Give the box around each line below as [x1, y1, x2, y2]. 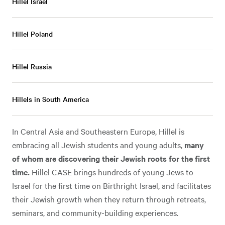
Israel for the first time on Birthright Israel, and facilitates [12, 180, 211, 191]
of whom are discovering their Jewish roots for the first [12, 153, 210, 164]
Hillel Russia [12, 61, 52, 71]
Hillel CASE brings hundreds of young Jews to [30, 166, 193, 177]
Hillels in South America [12, 94, 89, 104]
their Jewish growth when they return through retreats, [12, 193, 206, 204]
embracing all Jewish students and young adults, [12, 139, 184, 150]
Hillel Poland [12, 29, 53, 39]
